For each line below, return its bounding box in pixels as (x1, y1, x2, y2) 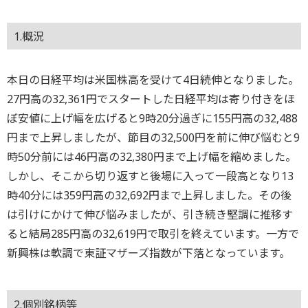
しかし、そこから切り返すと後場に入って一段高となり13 (7, 168, 294, 184)
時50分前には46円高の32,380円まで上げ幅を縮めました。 (7, 149, 296, 165)
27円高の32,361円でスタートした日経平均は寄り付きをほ (7, 91, 295, 107)
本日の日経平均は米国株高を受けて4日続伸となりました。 (7, 72, 299, 88)
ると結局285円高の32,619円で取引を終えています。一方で (7, 226, 299, 242)
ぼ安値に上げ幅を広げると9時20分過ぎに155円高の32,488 (7, 111, 298, 126)
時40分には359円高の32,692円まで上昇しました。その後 (7, 188, 291, 203)
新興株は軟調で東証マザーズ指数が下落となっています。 (7, 245, 290, 261)
